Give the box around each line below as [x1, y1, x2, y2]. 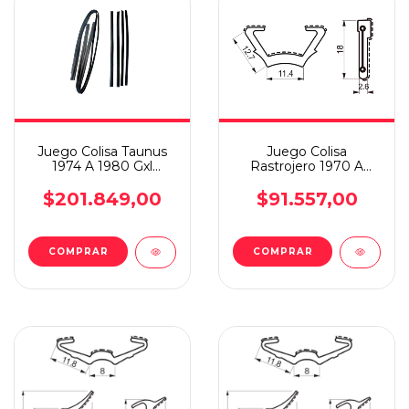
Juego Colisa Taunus [37, 142, 167, 160]
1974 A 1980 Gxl [52, 157, 152, 174]
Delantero [70, 172, 134, 189]
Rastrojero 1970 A [250, 157, 363, 174]
